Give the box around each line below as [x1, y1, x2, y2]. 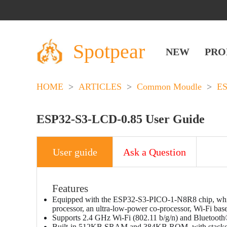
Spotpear [73, 40, 145, 63]
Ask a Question [123, 146, 186, 158]
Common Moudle [137, 82, 202, 92]
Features [52, 182, 88, 195]
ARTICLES [79, 82, 122, 92]
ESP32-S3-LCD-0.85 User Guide [36, 112, 205, 126]
